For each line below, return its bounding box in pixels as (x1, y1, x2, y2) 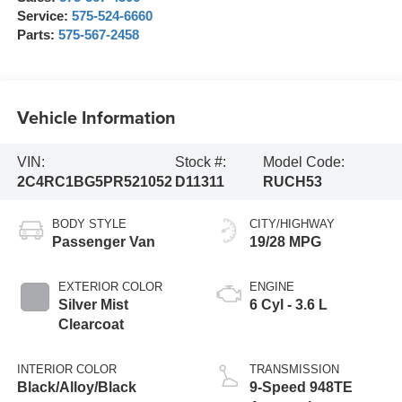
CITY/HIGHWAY (249, 217, 335, 232)
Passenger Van (51, 234, 155, 250)
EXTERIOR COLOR (57, 280, 162, 294)
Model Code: (263, 153, 345, 170)
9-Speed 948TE (249, 380, 353, 396)
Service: (16, 9, 72, 24)
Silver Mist (57, 297, 128, 313)
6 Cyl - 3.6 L (249, 297, 328, 313)
